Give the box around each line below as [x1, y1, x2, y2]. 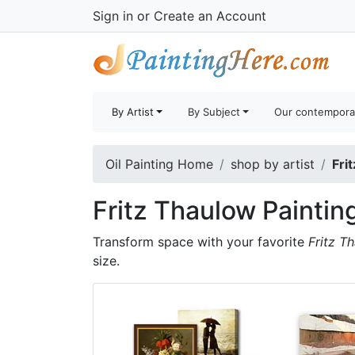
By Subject [188, 105, 241, 118]
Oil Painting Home [105, 156, 213, 172]
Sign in [93, 8, 133, 24]
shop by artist [231, 156, 315, 172]
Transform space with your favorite [93, 234, 308, 250]
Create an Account [154, 8, 266, 24]
